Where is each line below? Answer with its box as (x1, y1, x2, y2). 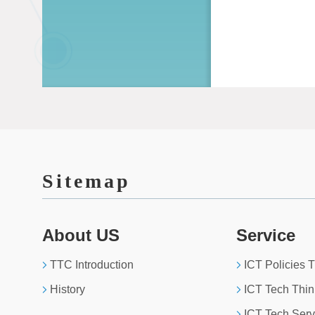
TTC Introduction (50, 259, 134, 271)
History (50, 283, 85, 295)
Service (236, 226, 295, 245)
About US (42, 226, 120, 245)
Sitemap (42, 170, 131, 192)
